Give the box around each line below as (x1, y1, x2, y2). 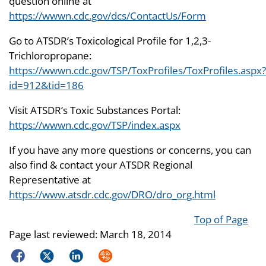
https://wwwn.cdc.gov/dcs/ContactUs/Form (9, 9, 206, 23)
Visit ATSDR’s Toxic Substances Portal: (9, 103, 180, 117)
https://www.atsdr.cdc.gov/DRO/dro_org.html (9, 188, 216, 201)
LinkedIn (66, 246, 106, 261)
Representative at (9, 173, 91, 186)
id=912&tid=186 (9, 78, 84, 92)
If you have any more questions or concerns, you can (9, 143, 251, 157)
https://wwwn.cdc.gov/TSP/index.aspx (9, 118, 180, 132)
